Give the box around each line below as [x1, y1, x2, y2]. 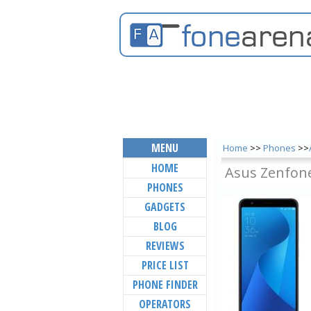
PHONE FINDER [132, 277, 198, 292]
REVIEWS [145, 238, 185, 253]
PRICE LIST [141, 258, 189, 273]
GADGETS [144, 199, 185, 215]
